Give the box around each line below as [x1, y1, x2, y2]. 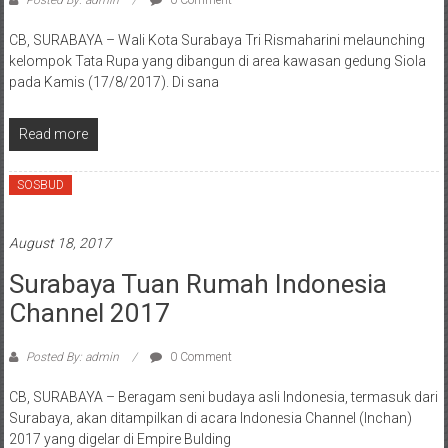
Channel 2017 [8, 298, 170, 329]
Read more [18, 126, 88, 143]
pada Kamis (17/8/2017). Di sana [8, 74, 219, 91]
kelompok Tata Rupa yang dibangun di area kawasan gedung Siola [8, 53, 426, 70]
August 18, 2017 [8, 235, 111, 252]
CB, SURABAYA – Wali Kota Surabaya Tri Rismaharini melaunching [8, 32, 425, 49]
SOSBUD [16, 178, 64, 193]
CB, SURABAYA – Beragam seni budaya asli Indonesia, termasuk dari [8, 389, 438, 406]
